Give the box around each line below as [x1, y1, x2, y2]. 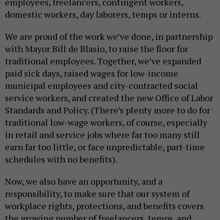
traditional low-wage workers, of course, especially [5, 116, 207, 129]
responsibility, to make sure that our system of [5, 188, 190, 200]
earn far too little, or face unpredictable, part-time [5, 141, 205, 153]
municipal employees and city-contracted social [5, 80, 198, 92]
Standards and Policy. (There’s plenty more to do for [5, 104, 210, 116]
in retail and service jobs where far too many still [5, 129, 200, 141]
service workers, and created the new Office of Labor [5, 92, 213, 104]
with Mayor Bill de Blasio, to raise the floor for [5, 43, 188, 55]
